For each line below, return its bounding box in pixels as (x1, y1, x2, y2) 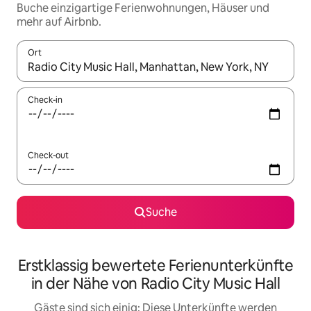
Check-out (28, 150, 69, 161)
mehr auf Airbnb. (17, 15, 101, 29)
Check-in (28, 94, 62, 106)
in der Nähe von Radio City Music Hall (31, 274, 280, 294)
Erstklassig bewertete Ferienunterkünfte (17, 255, 294, 276)
